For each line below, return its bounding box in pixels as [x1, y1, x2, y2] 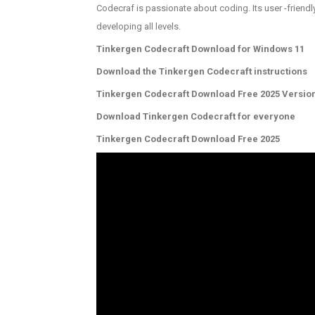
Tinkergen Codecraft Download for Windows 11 [96, 44, 304, 54]
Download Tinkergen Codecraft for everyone [96, 111, 295, 122]
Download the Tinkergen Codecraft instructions [96, 66, 307, 77]
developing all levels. [96, 21, 181, 32]
